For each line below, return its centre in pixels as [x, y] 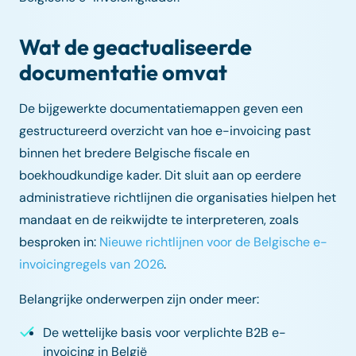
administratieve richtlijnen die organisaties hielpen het [178, 197]
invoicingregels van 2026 [91, 264]
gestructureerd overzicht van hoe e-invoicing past [165, 130]
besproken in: [59, 242]
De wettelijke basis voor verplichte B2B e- [165, 332]
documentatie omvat [123, 72]
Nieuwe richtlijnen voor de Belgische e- [213, 242]
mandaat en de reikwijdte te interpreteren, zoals [159, 219]
